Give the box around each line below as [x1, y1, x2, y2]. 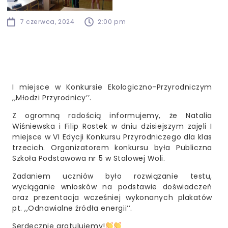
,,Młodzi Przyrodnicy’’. [12, 92, 92, 103]
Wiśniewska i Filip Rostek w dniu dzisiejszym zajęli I [12, 121, 212, 131]
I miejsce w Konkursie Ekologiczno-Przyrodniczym [12, 81, 212, 92]
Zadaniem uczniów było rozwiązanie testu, [12, 170, 212, 181]
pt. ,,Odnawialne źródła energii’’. [12, 203, 132, 213]
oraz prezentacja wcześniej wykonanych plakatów [12, 192, 212, 203]
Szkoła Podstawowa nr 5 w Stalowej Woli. [12, 153, 165, 163]
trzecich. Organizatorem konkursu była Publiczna [12, 142, 212, 153]
